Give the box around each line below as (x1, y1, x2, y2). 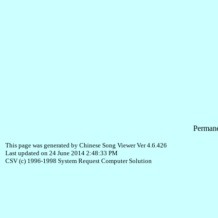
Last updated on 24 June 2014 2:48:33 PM (5, 149, 118, 157)
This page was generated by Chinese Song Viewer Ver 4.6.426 (5, 142, 167, 149)
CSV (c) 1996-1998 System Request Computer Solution (5, 157, 152, 165)
